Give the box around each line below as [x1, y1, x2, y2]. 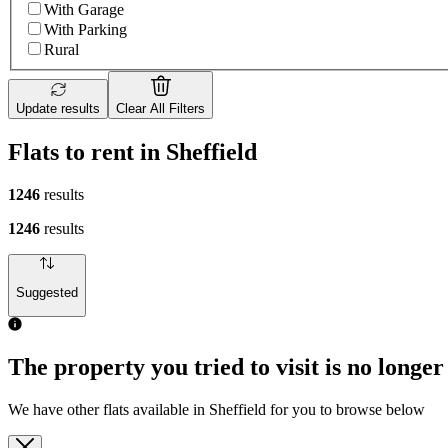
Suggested [16, 285, 78, 301]
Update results [16, 101, 100, 117]
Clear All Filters [116, 101, 205, 117]
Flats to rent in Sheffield [8, 138, 257, 165]
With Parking [44, 21, 127, 39]
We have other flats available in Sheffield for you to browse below [8, 401, 425, 419]
